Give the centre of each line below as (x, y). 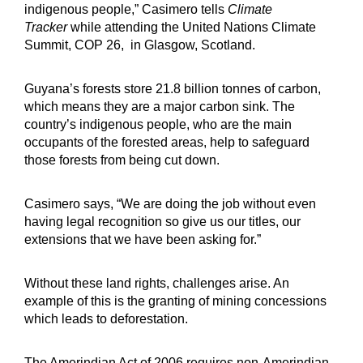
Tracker (46, 27)
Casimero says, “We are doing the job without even (170, 203)
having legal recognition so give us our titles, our (162, 221)
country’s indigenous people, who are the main (158, 124)
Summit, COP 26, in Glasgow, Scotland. (140, 45)
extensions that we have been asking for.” (143, 239)
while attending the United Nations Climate (192, 27)
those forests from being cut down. (124, 160)
